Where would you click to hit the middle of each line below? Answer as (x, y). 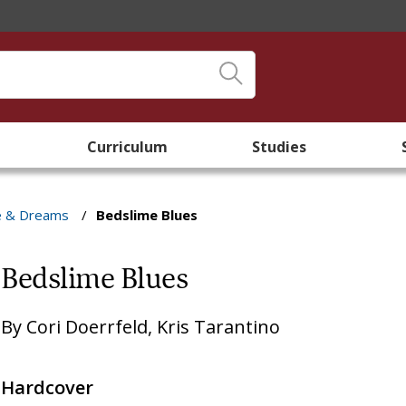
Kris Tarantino (219, 327)
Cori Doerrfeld (87, 327)
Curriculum (127, 147)
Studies (279, 147)
